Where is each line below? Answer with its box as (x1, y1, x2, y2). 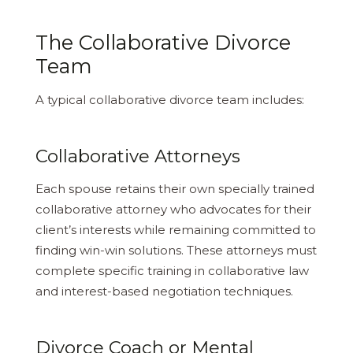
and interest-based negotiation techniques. (35, 283, 293, 299)
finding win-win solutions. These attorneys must (35, 242, 317, 258)
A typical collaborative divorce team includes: (35, 91, 304, 107)
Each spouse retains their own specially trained (35, 180, 314, 196)
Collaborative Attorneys (35, 144, 240, 167)
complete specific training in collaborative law (35, 262, 309, 278)
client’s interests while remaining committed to (35, 221, 316, 237)
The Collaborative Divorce (35, 29, 291, 54)
